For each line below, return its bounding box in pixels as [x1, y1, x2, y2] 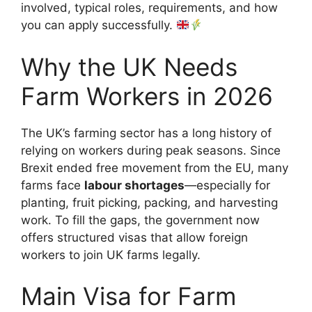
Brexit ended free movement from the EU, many [21, 160, 288, 175]
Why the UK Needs [21, 52, 237, 81]
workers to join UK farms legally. [21, 247, 201, 262]
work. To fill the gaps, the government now [21, 212, 260, 227]
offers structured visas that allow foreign [21, 230, 248, 244]
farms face [21, 178, 84, 192]
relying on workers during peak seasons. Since [21, 143, 281, 157]
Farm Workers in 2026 [21, 81, 273, 111]
